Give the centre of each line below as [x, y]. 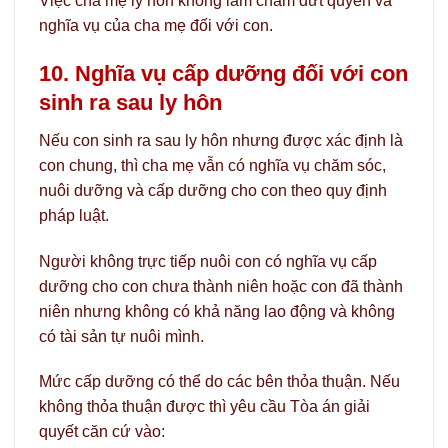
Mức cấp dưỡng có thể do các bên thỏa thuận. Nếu [219, 382]
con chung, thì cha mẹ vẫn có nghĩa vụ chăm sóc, [212, 165]
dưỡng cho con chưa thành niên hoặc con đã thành [221, 286]
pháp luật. [74, 215]
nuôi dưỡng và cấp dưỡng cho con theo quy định [213, 190]
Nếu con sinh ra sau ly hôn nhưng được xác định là [221, 140]
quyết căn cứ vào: [102, 432]
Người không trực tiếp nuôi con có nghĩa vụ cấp [208, 261]
